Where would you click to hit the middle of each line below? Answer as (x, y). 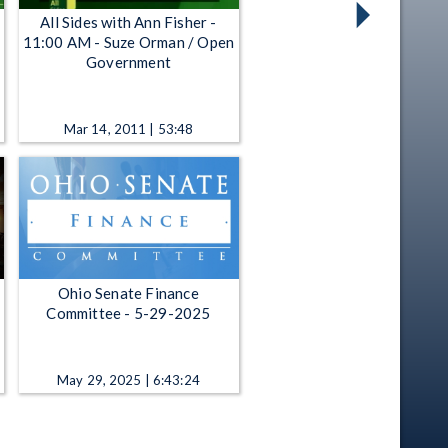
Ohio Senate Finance (128, 292)
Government (128, 62)
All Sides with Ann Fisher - (128, 22)
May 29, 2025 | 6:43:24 (128, 379)
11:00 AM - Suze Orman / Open (128, 42)
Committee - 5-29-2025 (128, 312)
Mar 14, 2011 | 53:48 (128, 129)
